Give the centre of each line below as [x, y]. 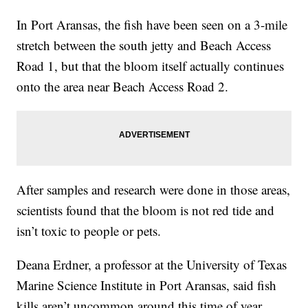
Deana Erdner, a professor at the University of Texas [152, 265]
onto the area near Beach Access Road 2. [123, 87]
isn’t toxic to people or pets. [89, 231]
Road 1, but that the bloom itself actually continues [151, 66]
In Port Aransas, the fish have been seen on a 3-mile [152, 25]
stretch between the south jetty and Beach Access [144, 45]
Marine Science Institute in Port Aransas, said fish [147, 285]
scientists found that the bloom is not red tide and [146, 210]
